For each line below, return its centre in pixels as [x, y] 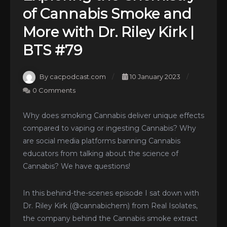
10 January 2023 [155, 77]
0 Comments [54, 90]
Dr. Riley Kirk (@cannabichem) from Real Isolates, [110, 205]
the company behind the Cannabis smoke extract [110, 218]
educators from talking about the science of [101, 153]
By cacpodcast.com [73, 77]
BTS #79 [52, 50]
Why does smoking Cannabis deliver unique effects [113, 115]
